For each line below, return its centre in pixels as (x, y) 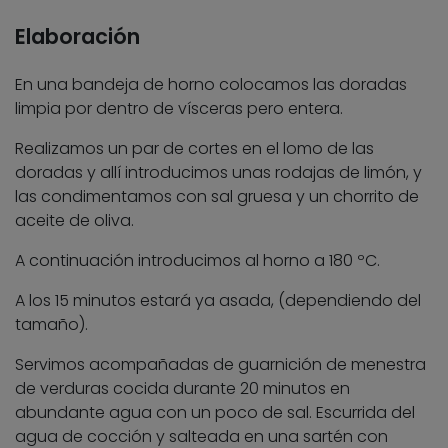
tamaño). (51, 325)
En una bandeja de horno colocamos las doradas (211, 85)
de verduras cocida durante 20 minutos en (182, 389)
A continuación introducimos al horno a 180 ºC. (197, 261)
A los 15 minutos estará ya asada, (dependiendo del (218, 301)
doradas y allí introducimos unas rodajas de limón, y (218, 173)
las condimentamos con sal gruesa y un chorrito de (217, 197)
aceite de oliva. (74, 221)
